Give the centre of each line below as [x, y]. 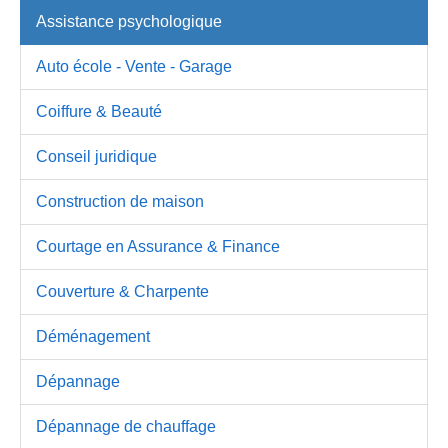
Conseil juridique [96, 157]
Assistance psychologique [129, 22]
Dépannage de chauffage [126, 427]
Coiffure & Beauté [99, 112]
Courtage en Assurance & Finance [158, 247]
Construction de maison [120, 202]
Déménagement [93, 337]
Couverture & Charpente [122, 292]
